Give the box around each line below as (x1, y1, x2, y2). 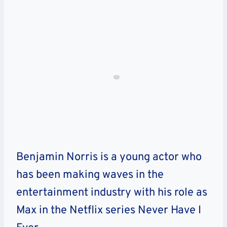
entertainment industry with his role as (16, 186, 207, 200)
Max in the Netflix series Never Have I (16, 204, 201, 218)
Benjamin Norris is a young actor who (16, 150, 202, 165)
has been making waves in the (16, 168, 164, 182)
